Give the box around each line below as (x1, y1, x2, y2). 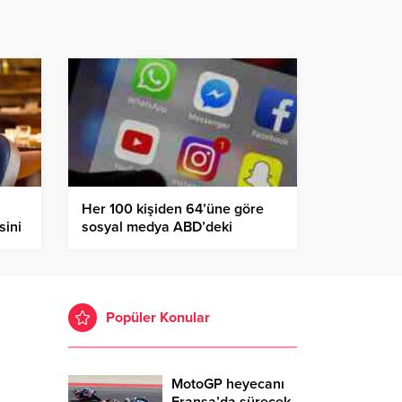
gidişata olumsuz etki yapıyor (82, 236, 268, 255)
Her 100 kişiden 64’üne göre (82, 200, 264, 219)
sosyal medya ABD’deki (82, 218, 232, 237)
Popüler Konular (106, 309, 210, 328)
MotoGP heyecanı (171, 375, 284, 394)
